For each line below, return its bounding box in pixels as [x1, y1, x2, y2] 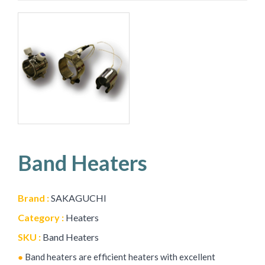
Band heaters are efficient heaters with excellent [23, 251, 215, 262]
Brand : [18, 192, 51, 203]
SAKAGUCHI [51, 192, 106, 203]
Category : [18, 211, 66, 223]
